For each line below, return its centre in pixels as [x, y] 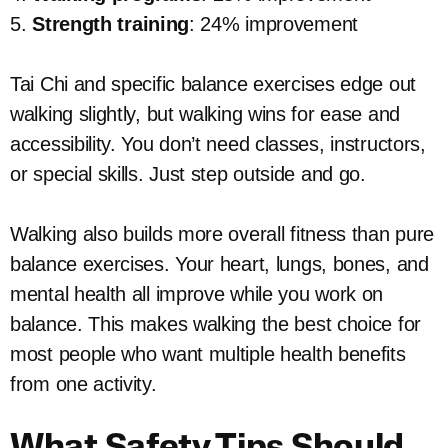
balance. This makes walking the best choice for [215, 324]
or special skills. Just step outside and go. [188, 174]
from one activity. [83, 384]
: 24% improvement [273, 24]
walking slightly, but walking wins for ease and [205, 114]
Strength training [111, 24]
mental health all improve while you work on [197, 294]
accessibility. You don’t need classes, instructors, [218, 144]
